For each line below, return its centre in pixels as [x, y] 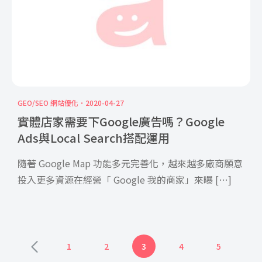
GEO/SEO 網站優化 [48, 102]
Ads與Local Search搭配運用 [94, 137]
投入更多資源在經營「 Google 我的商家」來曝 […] [125, 179]
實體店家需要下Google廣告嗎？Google [121, 121]
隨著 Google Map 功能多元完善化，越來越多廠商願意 [130, 163]
